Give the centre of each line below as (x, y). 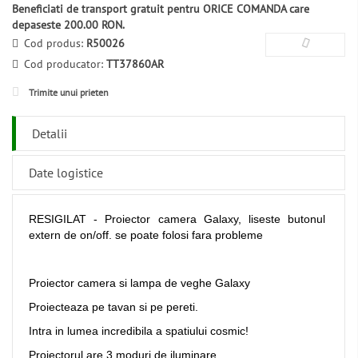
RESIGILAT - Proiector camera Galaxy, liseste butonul (179, 219)
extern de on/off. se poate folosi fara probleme (146, 235)
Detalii (50, 134)
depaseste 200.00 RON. (68, 25)
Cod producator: (65, 64)
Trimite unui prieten (69, 93)
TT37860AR (135, 64)
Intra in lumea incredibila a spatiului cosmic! (139, 331)
